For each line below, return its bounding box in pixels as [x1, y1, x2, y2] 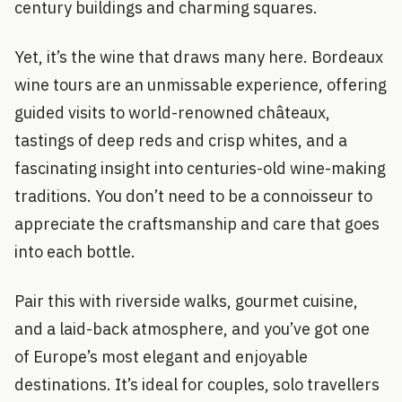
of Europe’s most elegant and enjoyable [14, 345, 308, 367]
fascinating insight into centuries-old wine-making [14, 157, 386, 179]
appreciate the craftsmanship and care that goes [14, 213, 380, 234]
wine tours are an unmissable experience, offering [14, 74, 387, 95]
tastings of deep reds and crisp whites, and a [14, 129, 347, 151]
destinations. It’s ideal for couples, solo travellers [14, 373, 380, 395]
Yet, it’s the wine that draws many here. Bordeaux [14, 46, 383, 67]
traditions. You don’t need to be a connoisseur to [14, 185, 372, 206]
